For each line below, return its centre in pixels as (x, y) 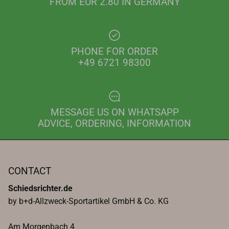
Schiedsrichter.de (40, 189)
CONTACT (30, 171)
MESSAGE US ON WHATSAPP (114, 113)
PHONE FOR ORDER (114, 52)
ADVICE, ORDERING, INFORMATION (114, 124)
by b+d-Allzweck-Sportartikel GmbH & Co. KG (88, 201)
